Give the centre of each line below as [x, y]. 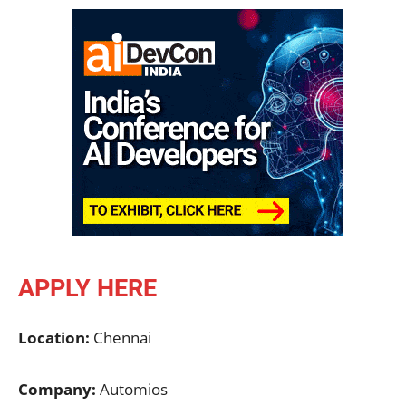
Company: [59, 389]
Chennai [122, 337]
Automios [134, 389]
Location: [56, 337]
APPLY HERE [87, 288]
